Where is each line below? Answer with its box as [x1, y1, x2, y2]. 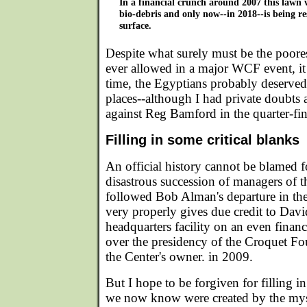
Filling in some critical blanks [106, 132, 299, 147]
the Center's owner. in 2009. [106, 249, 253, 264]
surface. [119, 20, 151, 31]
